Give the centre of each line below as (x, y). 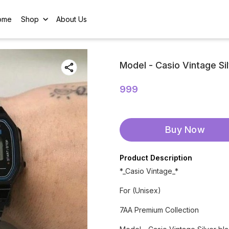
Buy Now (185, 130)
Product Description (156, 158)
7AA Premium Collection (159, 210)
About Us (72, 19)
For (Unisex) (140, 190)
